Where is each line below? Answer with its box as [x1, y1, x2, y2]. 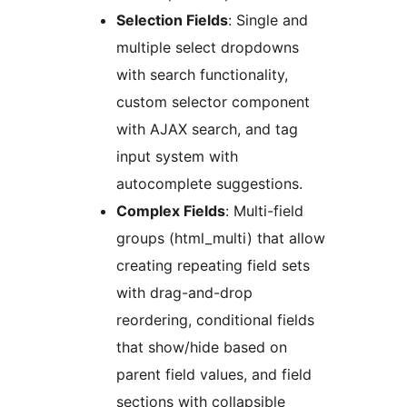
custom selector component [116, 93, 310, 112]
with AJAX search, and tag [116, 120, 298, 139]
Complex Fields [116, 202, 225, 221]
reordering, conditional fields [116, 311, 314, 330]
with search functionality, [116, 65, 288, 84]
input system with [116, 147, 238, 166]
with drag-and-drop [116, 283, 253, 303]
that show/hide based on [116, 338, 287, 357]
